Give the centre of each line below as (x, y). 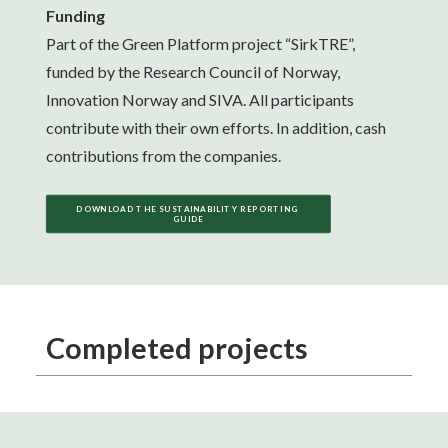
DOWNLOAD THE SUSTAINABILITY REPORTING (187, 209)
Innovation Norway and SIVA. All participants (200, 99)
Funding (75, 15)
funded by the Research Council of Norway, (193, 71)
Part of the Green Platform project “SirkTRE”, (200, 43)
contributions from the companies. (163, 155)
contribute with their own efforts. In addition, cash (216, 127)
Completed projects (177, 347)
